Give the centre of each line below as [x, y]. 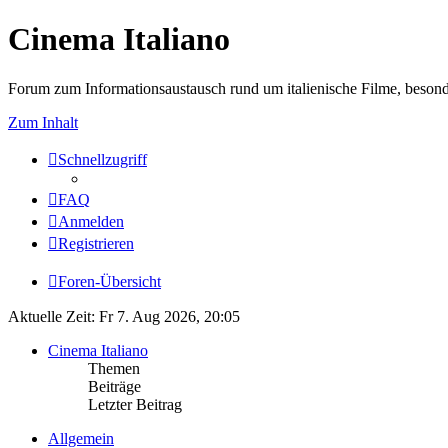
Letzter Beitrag [135, 404]
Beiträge [114, 386]
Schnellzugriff [102, 159]
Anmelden [91, 221]
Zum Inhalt [43, 122]
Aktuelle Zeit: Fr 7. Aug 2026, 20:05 [124, 316]
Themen [114, 368]
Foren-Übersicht [109, 281]
